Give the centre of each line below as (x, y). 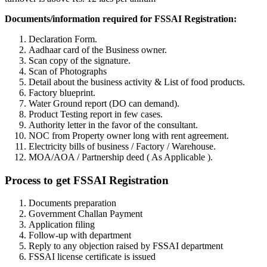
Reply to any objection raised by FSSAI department (126, 246)
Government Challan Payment (86, 214)
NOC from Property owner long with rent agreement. (129, 135)
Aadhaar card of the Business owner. (98, 49)
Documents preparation (72, 203)
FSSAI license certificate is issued (92, 257)
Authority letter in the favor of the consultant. (113, 125)
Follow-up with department (80, 235)
